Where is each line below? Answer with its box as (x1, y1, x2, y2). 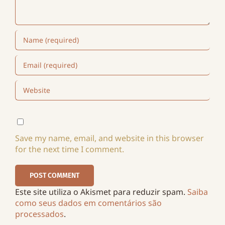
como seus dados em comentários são (15, 197, 162, 209)
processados (15, 208, 64, 220)
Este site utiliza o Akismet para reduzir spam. (15, 186, 187, 198)
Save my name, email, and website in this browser (15, 133, 204, 144)
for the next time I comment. (15, 144, 124, 155)
